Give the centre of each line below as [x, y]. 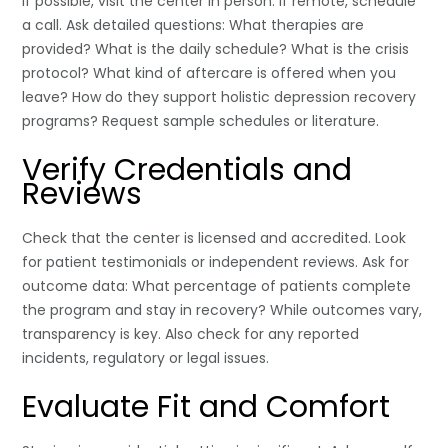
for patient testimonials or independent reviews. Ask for [216, 261]
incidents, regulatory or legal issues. [146, 357]
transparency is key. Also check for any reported [191, 333]
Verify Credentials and [187, 169]
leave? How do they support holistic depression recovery [219, 96]
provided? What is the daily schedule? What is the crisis [216, 48]
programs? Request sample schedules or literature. [201, 120]
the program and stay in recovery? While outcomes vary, [222, 309]
